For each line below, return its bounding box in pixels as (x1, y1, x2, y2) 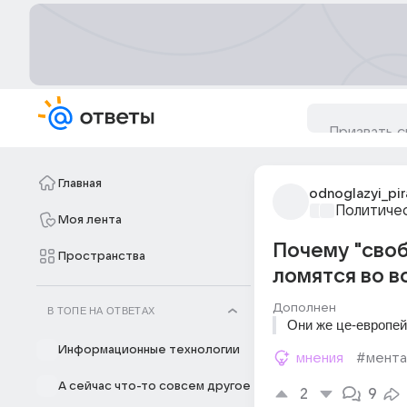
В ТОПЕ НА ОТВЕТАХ (47, 305, 155, 316)
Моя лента (58, 213, 122, 226)
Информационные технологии (58, 343, 240, 356)
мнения (296, 351, 343, 365)
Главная (58, 177, 102, 190)
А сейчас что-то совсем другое (58, 380, 251, 392)
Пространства (58, 250, 145, 263)
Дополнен (273, 301, 336, 314)
